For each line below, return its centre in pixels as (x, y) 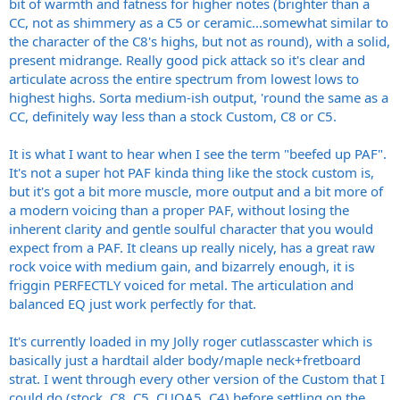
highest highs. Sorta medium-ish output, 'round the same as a (199, 98)
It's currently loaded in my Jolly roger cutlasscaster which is (191, 342)
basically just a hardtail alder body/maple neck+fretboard (185, 360)
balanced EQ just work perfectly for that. (133, 304)
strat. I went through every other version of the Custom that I (197, 379)
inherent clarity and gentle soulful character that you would (191, 229)
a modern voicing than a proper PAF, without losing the (179, 210)
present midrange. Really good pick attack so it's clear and (187, 60)
